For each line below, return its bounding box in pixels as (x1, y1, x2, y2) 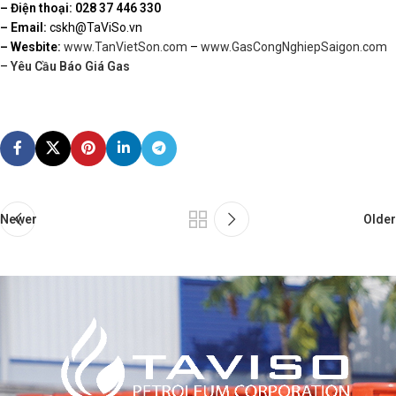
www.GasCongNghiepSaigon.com (201, 40, 387, 55)
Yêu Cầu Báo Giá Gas (11, 59, 130, 74)
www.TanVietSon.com (64, 40, 187, 55)
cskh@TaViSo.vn (49, 20, 142, 35)
